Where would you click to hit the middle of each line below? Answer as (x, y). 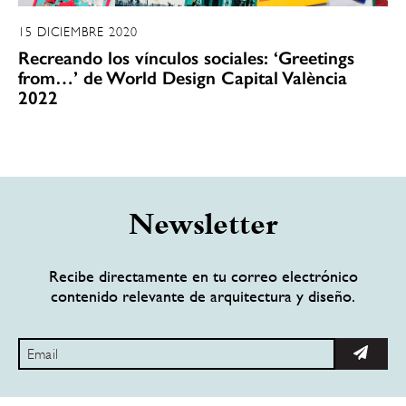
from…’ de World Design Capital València (183, 77)
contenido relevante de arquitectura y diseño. (203, 295)
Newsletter (203, 227)
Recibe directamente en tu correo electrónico (203, 275)
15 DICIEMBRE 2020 (78, 31)
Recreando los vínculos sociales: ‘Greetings (186, 58)
